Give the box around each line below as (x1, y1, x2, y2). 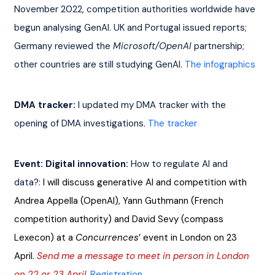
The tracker (147, 117, 197, 130)
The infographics (184, 58, 255, 71)
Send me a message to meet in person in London (36, 249, 252, 262)
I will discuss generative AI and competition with (42, 176, 249, 188)
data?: (14, 176, 43, 188)
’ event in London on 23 (138, 231, 239, 244)
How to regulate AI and (130, 157, 230, 170)
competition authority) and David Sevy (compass (14, 212, 226, 225)
